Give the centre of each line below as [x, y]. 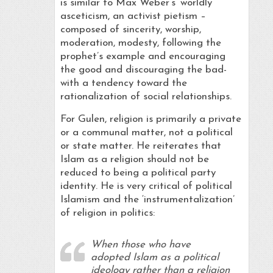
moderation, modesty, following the [140, 43]
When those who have [140, 245]
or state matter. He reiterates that [140, 146]
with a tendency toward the [123, 83]
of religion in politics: [107, 213]
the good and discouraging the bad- [143, 70]
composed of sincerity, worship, [130, 30]
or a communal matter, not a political [146, 133]
